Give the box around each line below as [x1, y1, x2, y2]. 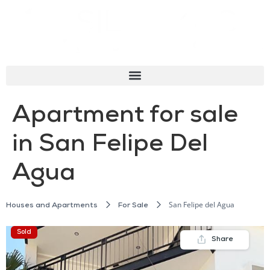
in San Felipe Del [12, 131, 208, 160]
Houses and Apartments [6, 201, 98, 210]
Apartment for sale [12, 102, 238, 131]
